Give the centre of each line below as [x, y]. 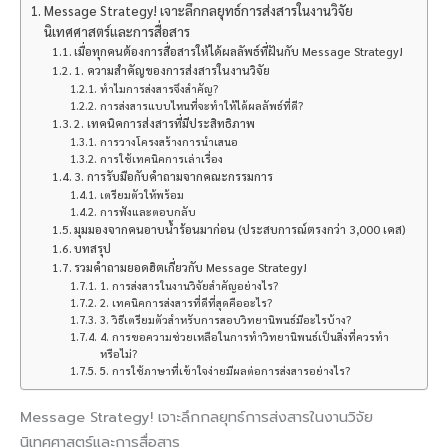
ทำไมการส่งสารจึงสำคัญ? [158, 88]
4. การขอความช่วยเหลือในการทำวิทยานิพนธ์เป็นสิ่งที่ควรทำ [244, 336]
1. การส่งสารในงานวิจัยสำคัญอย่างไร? [188, 285]
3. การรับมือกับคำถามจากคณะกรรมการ [174, 175]
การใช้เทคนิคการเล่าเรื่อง [161, 158]
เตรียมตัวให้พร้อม [141, 194]
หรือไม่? [118, 353]
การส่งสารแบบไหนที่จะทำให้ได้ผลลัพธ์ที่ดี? [201, 105]
